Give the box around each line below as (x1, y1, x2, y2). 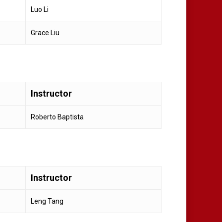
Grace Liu (31, 28, 59, 37)
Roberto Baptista (31, 112, 84, 121)
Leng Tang (31, 197, 63, 205)
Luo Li (31, 5, 49, 13)
